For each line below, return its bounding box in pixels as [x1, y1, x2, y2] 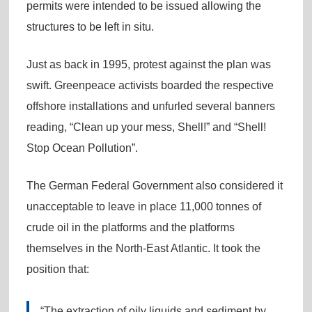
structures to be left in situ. [26, 20, 154, 33]
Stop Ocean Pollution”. [26, 141, 138, 154]
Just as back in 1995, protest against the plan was [26, 58, 271, 70]
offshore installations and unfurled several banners [26, 100, 275, 112]
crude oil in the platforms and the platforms [26, 221, 235, 233]
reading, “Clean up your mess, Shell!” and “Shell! [26, 120, 266, 133]
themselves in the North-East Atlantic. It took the [26, 242, 260, 254]
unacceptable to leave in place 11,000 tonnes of [26, 200, 261, 212]
